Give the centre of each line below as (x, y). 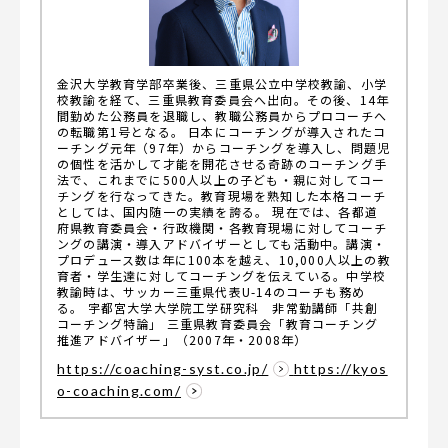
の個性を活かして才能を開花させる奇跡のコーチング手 (222, 163)
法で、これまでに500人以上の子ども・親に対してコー (221, 179)
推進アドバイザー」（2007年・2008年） (182, 339)
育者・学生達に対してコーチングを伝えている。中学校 (221, 275)
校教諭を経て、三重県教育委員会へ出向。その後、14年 (223, 99)
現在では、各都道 (325, 211)
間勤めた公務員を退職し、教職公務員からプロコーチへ (222, 115)
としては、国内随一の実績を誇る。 (163, 211)
